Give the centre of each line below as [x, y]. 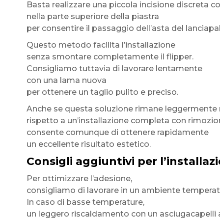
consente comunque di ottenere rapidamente [117, 132]
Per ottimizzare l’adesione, [79, 179]
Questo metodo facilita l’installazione [101, 45]
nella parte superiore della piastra [93, 16]
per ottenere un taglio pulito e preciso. [102, 92]
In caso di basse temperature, [85, 202]
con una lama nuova [66, 80]
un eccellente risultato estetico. [88, 144]
